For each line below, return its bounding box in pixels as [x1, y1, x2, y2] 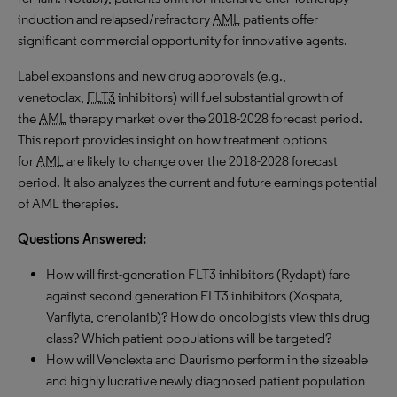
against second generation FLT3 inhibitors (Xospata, [46, 287, 343, 304]
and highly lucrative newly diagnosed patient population [46, 372, 365, 389]
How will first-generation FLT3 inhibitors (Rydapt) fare [46, 266, 350, 283]
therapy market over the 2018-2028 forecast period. [66, 110, 362, 127]
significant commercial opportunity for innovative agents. [18, 32, 347, 49]
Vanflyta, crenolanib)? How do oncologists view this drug [46, 308, 370, 325]
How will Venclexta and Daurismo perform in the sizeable [46, 351, 368, 368]
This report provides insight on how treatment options [18, 131, 327, 148]
